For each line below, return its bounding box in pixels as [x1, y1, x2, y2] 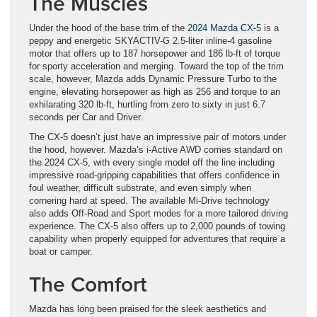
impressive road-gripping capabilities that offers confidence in [29, 169, 279, 180]
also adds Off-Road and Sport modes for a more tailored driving [29, 207, 288, 219]
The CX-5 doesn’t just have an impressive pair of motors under [29, 131, 286, 142]
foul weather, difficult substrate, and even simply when [29, 182, 251, 193]
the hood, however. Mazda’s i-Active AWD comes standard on [29, 144, 282, 155]
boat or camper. [29, 246, 93, 257]
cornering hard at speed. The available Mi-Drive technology [29, 195, 270, 206]
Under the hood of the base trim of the [29, 22, 188, 33]
